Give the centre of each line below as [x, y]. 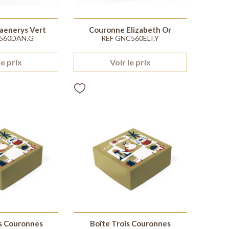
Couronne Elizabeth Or [130, 30]
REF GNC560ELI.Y [130, 38]
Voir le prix [130, 62]
